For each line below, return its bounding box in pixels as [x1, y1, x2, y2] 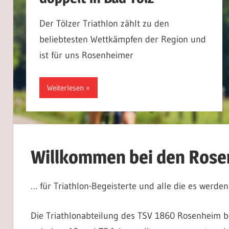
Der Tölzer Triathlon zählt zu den [39, 18, 169, 29]
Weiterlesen [47, 82, 84, 93]
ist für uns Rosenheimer [39, 50, 133, 61]
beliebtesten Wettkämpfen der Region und [39, 34, 206, 45]
